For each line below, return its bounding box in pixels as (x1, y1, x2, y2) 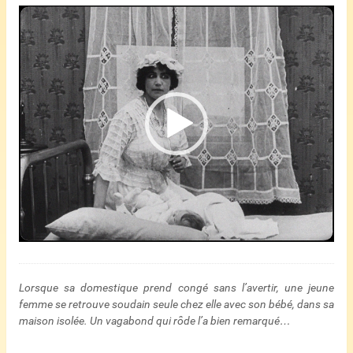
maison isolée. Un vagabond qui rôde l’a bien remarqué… (19, 314, 291, 327)
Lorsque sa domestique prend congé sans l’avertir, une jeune (19, 281, 334, 294)
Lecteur (18, 6, 55, 20)
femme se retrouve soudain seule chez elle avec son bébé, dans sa (19, 297, 334, 310)
